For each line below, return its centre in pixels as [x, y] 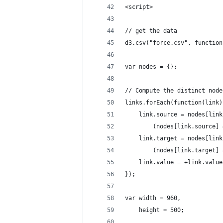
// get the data [151, 31]
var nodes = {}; [151, 67]
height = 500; [155, 210]
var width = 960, [153, 198]
